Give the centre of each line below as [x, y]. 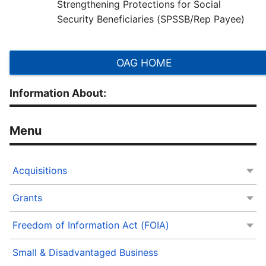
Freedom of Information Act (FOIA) [91, 225]
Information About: [58, 93]
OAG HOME [144, 62]
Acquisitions [40, 171]
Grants [27, 198]
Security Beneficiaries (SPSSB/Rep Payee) [151, 19]
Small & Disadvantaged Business [85, 253]
